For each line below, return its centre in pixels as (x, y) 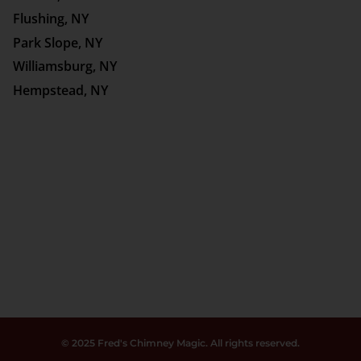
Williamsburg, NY (65, 66)
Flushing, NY (51, 19)
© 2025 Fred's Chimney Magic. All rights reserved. (180, 343)
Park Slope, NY (58, 42)
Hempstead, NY (60, 91)
